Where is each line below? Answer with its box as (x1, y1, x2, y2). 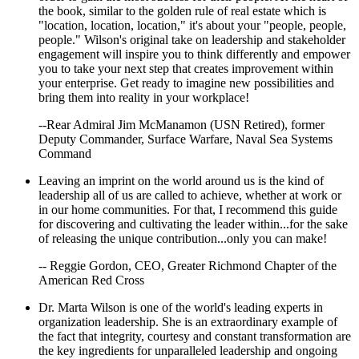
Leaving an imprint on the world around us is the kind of (38, 173, 324, 188)
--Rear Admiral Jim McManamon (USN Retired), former (38, 117, 325, 131)
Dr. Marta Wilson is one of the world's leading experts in (38, 300, 323, 314)
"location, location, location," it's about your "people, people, (38, 18, 346, 32)
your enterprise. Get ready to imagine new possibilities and (38, 75, 334, 90)
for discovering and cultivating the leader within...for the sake (38, 216, 348, 231)
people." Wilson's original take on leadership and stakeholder (38, 32, 345, 46)
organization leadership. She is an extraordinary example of (38, 314, 337, 329)
